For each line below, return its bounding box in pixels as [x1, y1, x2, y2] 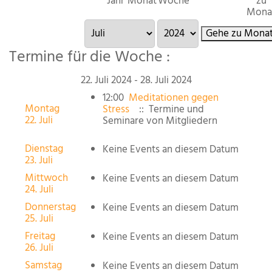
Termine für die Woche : [9, 45, 170, 70]
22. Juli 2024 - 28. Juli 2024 [80, 72, 192, 89]
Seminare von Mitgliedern [103, 112, 217, 129]
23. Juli [25, 152, 53, 169]
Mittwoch [25, 169, 68, 186]
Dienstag [25, 140, 63, 157]
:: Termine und [134, 101, 204, 118]
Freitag [25, 228, 55, 245]
